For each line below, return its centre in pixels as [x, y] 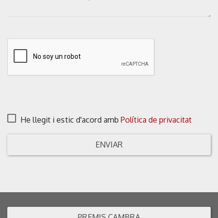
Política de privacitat [156, 119]
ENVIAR [109, 144]
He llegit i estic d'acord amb [71, 119]
